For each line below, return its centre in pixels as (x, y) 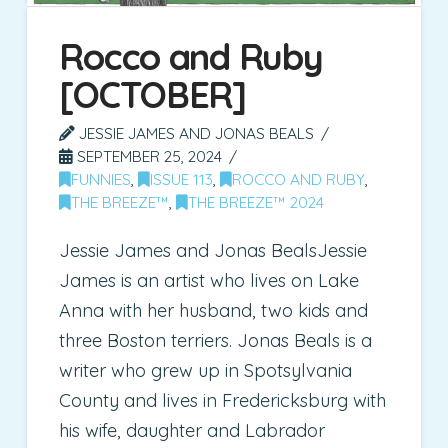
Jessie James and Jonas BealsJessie (213, 251)
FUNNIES (101, 178)
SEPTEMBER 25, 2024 (148, 155)
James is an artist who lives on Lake (209, 281)
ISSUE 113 (182, 178)
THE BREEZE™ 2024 (256, 201)
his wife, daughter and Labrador (192, 431)
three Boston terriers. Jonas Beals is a (216, 341)
